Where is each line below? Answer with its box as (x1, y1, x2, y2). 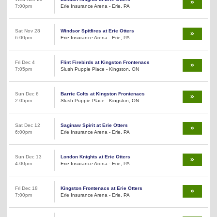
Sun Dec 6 (15, 91, 39, 96)
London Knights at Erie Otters (61, 154, 130, 159)
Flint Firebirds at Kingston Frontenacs (61, 59, 150, 65)
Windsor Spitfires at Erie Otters (61, 28, 134, 33)
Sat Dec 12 (15, 122, 40, 128)
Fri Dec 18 (15, 185, 38, 191)
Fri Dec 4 (15, 59, 35, 65)
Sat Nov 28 (15, 28, 40, 33)
